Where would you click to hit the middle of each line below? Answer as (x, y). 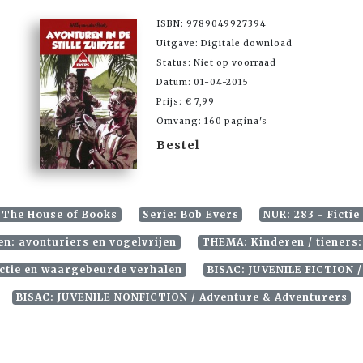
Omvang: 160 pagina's (212, 122)
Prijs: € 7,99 (186, 102)
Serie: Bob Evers (190, 215)
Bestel (178, 145)
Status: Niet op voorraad (216, 63)
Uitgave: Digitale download (224, 44)
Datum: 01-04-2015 (203, 83)
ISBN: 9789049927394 (211, 24)
